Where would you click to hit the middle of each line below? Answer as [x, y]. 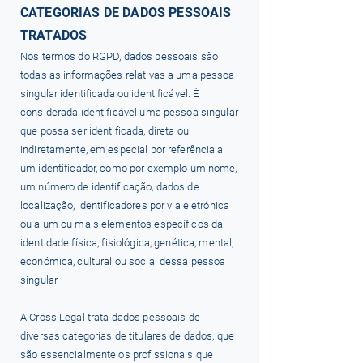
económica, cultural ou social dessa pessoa [123, 261]
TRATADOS [54, 35]
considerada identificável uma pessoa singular [129, 112]
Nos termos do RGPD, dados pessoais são [119, 56]
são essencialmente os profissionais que [117, 354]
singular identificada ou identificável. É [110, 94]
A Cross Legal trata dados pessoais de [110, 317]
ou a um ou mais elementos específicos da [122, 224]
